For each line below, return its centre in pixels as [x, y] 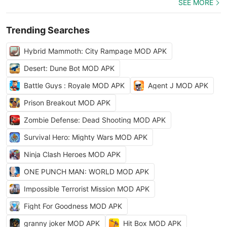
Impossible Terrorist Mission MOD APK [87, 189]
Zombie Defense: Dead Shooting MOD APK [95, 120]
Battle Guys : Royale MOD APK [74, 85]
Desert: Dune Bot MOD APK [69, 68]
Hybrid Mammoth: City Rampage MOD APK [95, 51]
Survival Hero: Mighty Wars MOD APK [86, 137]
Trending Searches [48, 30]
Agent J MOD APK [178, 85]
